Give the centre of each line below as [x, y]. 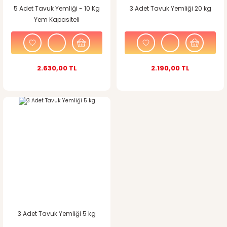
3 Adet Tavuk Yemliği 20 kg [170, 9]
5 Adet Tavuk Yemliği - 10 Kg [57, 9]
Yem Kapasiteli [57, 20]
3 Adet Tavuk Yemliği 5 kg [57, 214]
